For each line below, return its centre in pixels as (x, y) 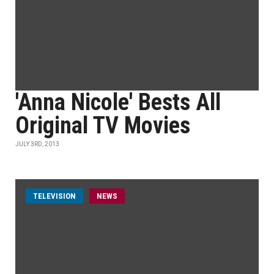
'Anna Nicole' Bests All (118, 102)
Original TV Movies (103, 125)
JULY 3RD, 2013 (37, 144)
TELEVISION (54, 196)
